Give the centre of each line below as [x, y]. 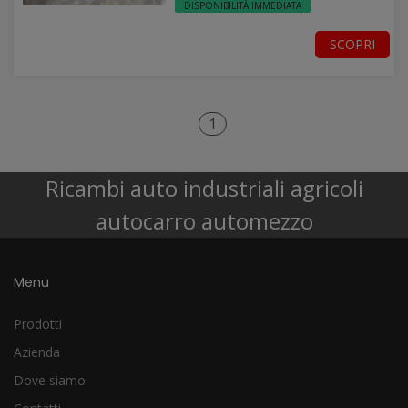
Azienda [37, 352]
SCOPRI [352, 44]
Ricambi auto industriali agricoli [204, 188]
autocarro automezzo [204, 221]
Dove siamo [50, 380]
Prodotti [38, 324]
